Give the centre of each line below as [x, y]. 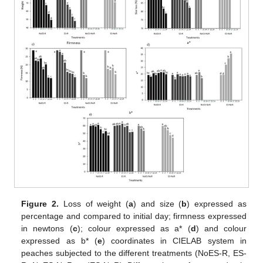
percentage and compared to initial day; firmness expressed [134, 216]
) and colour [221, 228]
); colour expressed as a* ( [134, 228]
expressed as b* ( [59, 240]
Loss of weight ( [94, 203]
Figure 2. [40, 203]
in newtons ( [47, 228]
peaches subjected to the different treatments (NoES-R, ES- [134, 253]
